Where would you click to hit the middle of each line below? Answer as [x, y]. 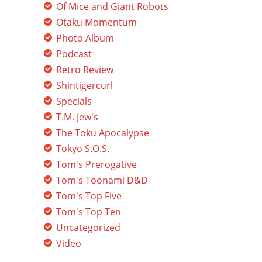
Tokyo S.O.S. [83, 149]
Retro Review [85, 70]
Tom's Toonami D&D [102, 180]
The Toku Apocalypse [103, 133]
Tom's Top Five [89, 196]
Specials [74, 101]
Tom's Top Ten [89, 212]
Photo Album [85, 38]
